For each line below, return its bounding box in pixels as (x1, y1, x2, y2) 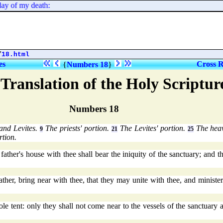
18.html (1, 51, 29, 58)
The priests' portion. (43, 124, 111, 133)
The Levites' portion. (117, 124, 188, 133)
